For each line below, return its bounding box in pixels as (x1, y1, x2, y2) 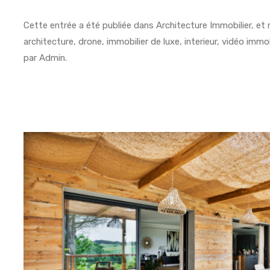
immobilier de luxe (107, 36, 180, 47)
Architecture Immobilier (156, 19, 252, 31)
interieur (184, 36, 218, 47)
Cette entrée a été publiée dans (24, 19, 157, 31)
